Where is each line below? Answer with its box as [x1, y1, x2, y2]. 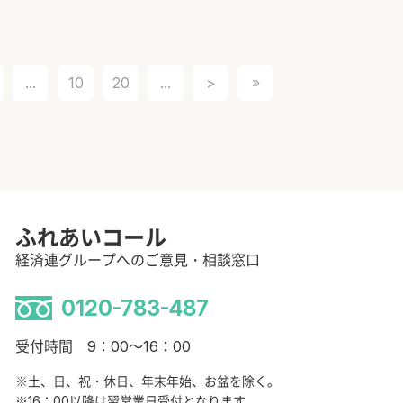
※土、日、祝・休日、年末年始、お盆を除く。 [15, 373, 280, 390]
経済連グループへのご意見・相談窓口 [15, 251, 260, 270]
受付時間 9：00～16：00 [15, 337, 191, 356]
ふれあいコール [15, 225, 166, 252]
